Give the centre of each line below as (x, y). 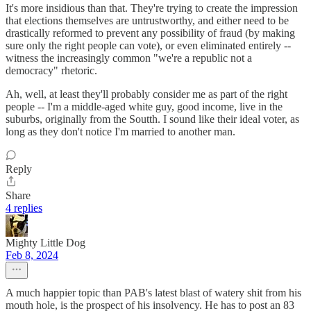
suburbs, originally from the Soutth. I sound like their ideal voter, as (152, 119)
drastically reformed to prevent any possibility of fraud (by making (150, 33)
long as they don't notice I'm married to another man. (120, 132)
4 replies (24, 208)
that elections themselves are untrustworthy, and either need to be (147, 21)
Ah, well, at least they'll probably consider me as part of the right (146, 94)
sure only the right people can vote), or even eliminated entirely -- (148, 46)
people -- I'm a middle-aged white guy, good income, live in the (144, 107)
